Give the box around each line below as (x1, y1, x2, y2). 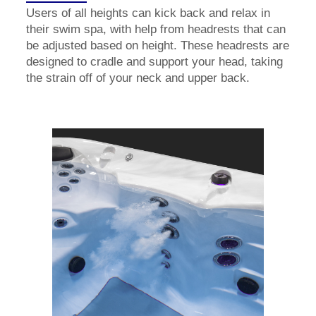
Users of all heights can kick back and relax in (26, 6, 270, 20)
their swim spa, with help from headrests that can (26, 22, 286, 36)
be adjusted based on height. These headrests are (26, 38, 289, 52)
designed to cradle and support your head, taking (26, 54, 283, 68)
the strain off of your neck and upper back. (26, 71, 250, 85)
